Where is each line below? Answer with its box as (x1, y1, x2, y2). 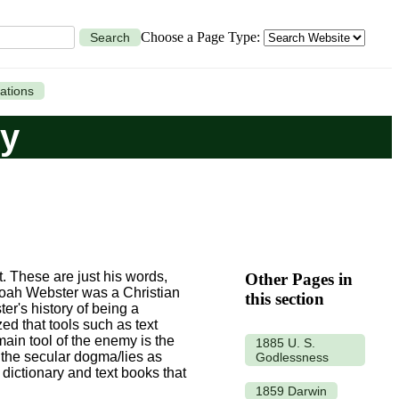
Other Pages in (245, 269, 353, 289)
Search (90, 30, 130, 45)
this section (245, 289, 324, 308)
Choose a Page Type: (141, 28, 264, 45)
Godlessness (256, 349, 329, 364)
